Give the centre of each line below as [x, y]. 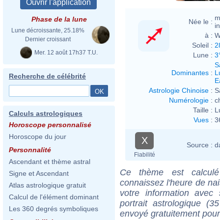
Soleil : [202, 45]
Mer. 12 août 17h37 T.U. [65, 52]
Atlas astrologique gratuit [47, 185]
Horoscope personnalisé [50, 125]
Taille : [203, 110]
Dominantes [190, 72]
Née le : [201, 21]
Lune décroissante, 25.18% [48, 30]
